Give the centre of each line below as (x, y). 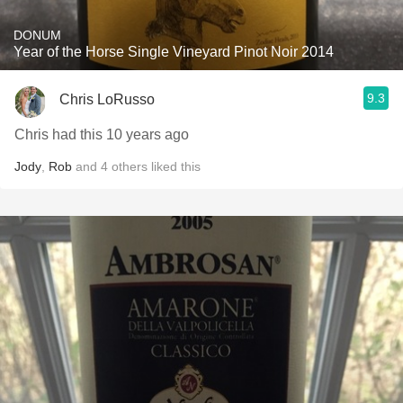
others (130, 166)
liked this (174, 166)
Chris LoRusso (107, 99)
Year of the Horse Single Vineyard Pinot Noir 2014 (174, 52)
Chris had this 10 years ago (102, 134)
